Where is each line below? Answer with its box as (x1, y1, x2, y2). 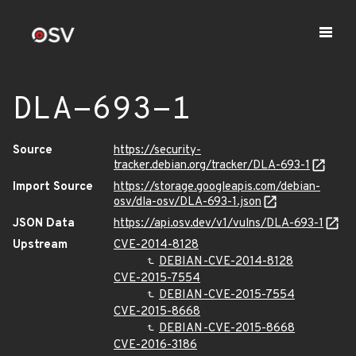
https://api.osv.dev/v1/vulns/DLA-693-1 (114, 216, 323, 231)
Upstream (13, 238, 68, 253)
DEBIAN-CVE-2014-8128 (159, 254, 293, 269)
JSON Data (13, 216, 75, 231)
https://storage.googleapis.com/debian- (114, 180, 320, 195)
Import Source (13, 180, 93, 195)
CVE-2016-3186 (114, 338, 197, 353)
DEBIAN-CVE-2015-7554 (159, 288, 295, 303)
